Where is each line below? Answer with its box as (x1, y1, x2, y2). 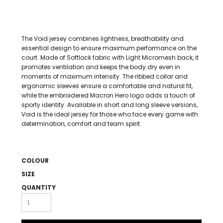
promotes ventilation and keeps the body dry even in (21, 63, 180, 71)
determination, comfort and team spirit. (21, 119, 141, 128)
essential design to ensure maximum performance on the (21, 44, 197, 52)
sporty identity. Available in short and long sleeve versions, (21, 101, 198, 109)
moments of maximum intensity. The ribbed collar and (21, 72, 188, 81)
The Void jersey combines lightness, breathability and (21, 34, 184, 43)
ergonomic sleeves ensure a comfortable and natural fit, (21, 82, 193, 90)
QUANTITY (21, 183, 56, 192)
